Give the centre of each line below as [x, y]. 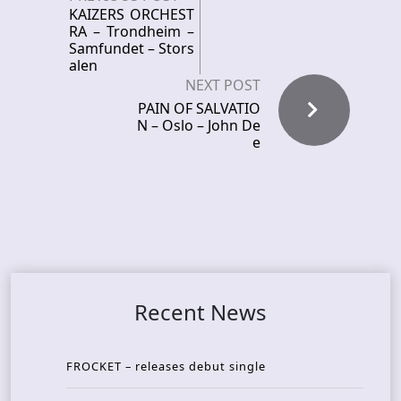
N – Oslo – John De [199, 125]
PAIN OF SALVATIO [199, 108]
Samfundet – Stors [132, 48]
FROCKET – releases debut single [166, 366]
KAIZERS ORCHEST [132, 14]
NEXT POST [223, 85]
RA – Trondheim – [132, 31]
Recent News [200, 311]
